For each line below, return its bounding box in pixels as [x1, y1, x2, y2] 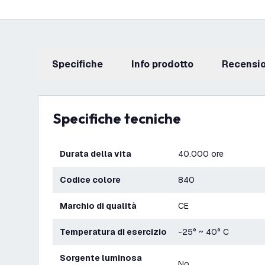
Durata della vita [66, 148, 131, 159]
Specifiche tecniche [62, 109, 181, 127]
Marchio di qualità [67, 201, 137, 211]
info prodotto [134, 58, 193, 70]
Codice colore [66, 174, 121, 185]
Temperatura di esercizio [65, 227, 167, 237]
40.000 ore [178, 148, 224, 159]
